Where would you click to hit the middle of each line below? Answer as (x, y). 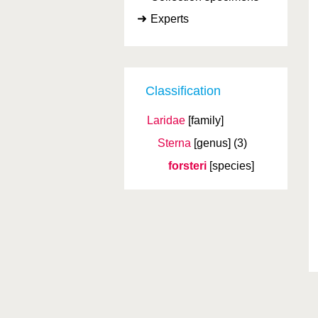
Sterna (174, 143)
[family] (206, 120)
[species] (232, 166)
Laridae (166, 120)
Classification (183, 91)
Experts (170, 19)
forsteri (187, 166)
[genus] (212, 143)
